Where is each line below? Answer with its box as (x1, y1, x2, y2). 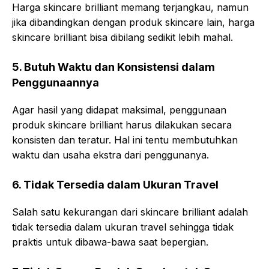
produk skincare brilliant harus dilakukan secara (12, 119, 232, 131)
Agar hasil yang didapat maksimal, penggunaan (12, 104, 226, 116)
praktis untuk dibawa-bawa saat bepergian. (12, 236, 208, 248)
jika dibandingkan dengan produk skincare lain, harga (12, 16, 255, 28)
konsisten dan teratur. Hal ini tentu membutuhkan (12, 134, 238, 146)
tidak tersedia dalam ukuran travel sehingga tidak (12, 221, 234, 233)
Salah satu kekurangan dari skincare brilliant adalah (12, 206, 248, 218)
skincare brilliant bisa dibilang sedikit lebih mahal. (12, 31, 233, 43)
